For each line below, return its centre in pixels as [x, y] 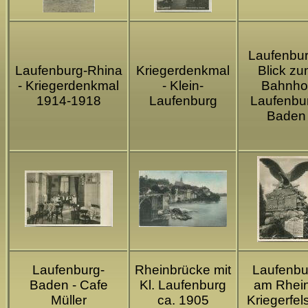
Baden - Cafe [68, 285]
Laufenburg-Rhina [68, 71]
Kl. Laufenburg [183, 285]
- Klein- [183, 86]
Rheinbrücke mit [183, 270]
